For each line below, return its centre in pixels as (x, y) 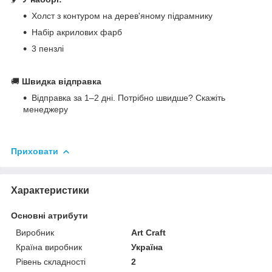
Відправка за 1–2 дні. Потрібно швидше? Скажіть (128, 97)
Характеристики (50, 190)
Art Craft (149, 232)
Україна (147, 247)
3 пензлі (48, 48)
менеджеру (46, 109)
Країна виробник (49, 247)
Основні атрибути (49, 215)
